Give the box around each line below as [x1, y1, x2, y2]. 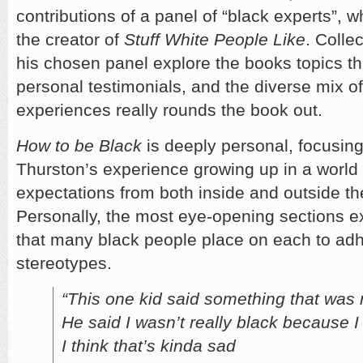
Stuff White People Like [124, 30, 305, 49]
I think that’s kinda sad [62, 336, 236, 355]
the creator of [16, 30, 124, 49]
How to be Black [16, 136, 142, 155]
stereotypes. [16, 254, 112, 272]
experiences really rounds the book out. [16, 100, 322, 119]
